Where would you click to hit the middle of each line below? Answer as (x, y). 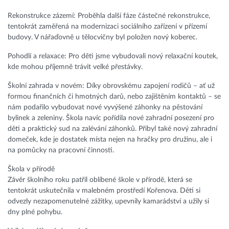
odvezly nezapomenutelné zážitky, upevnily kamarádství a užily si (108, 202)
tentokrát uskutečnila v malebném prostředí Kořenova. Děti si (104, 191)
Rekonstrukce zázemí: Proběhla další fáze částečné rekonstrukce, (109, 16)
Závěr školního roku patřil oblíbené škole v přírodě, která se (100, 180)
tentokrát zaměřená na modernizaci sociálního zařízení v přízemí (107, 27)
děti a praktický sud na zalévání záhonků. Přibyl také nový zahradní (112, 129)
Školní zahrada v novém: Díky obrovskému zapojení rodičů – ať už (111, 86)
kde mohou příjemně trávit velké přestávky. (75, 67)
